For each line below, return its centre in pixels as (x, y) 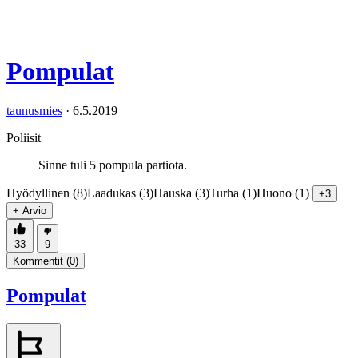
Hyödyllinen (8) (47, 193)
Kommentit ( (41, 261)
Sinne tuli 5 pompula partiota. (113, 165)
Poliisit (24, 137)
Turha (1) (233, 193)
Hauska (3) (181, 193)
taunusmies (34, 110)
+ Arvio (30, 210)
